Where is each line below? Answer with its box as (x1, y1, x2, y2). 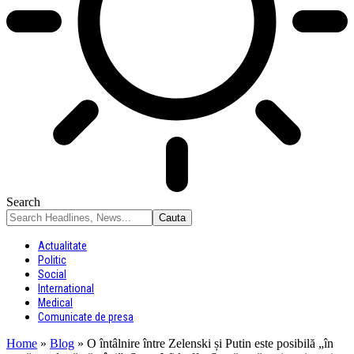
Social (38, 268, 66, 281)
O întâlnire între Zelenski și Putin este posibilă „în (87, 337, 333, 350)
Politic (38, 254, 66, 266)
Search (6, 195, 40, 209)
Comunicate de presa (38, 311, 134, 323)
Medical (38, 296, 73, 309)
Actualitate (38, 239, 87, 252)
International (38, 282, 94, 295)
